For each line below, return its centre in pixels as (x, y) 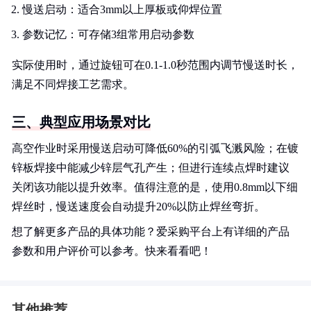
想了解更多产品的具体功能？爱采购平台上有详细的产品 (151, 232)
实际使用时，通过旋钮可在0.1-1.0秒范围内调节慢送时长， (155, 65)
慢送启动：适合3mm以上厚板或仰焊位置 (122, 9)
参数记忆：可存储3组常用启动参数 (108, 34)
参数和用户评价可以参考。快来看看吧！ (112, 251)
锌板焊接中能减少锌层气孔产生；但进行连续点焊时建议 (151, 168)
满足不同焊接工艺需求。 (73, 84)
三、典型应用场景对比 (81, 122)
